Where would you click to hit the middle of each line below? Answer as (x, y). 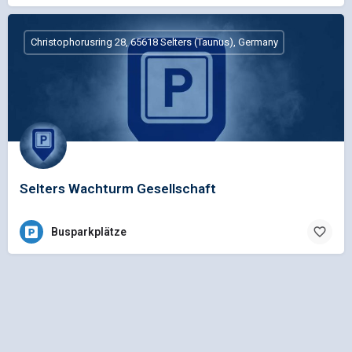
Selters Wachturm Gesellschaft (118, 188)
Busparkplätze (89, 232)
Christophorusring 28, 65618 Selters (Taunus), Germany (154, 42)
